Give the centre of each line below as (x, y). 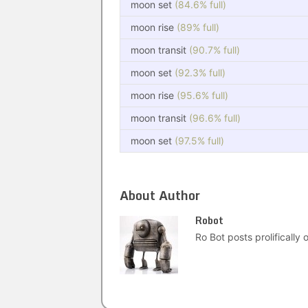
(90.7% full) (214, 50)
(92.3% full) (200, 73)
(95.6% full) (202, 95)
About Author (160, 195)
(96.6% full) (215, 118)
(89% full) (198, 27)
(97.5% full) (199, 141)
